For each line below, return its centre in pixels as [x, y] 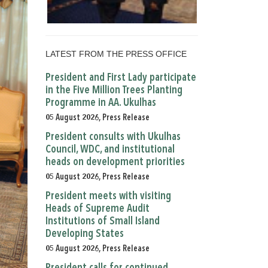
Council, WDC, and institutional [110, 150]
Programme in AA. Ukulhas [101, 103]
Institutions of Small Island [103, 221]
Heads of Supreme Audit [98, 209]
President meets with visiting [108, 196]
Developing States [85, 234]
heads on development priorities [115, 162]
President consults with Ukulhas [113, 137]
